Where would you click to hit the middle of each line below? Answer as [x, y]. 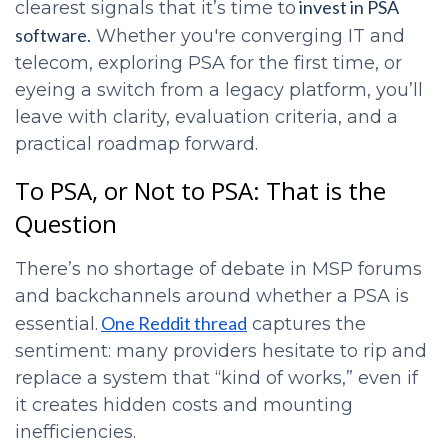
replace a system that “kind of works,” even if [216, 378]
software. [53, 35]
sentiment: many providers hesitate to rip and [221, 351]
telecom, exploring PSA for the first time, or [208, 63]
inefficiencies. [75, 432]
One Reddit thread [174, 323]
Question [66, 223]
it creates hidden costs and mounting [184, 405]
